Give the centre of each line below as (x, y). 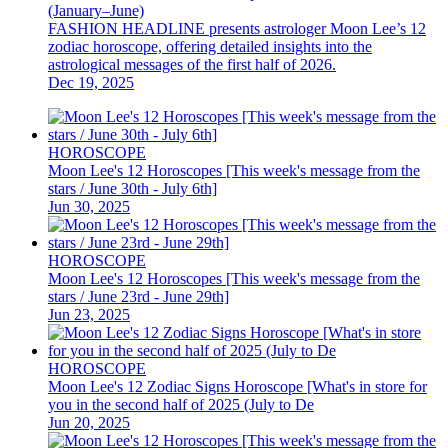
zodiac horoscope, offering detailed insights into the (210, 46)
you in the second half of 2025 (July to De (181, 404)
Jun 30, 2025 (89, 206)
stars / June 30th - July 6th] (132, 188)
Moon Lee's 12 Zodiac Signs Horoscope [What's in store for (237, 386)
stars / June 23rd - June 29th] (138, 296)
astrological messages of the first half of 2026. (192, 64)
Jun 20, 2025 (89, 422)
